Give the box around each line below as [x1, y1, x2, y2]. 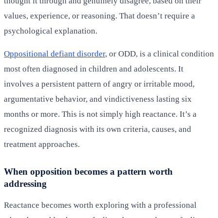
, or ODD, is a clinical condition [105, 49, 214, 59]
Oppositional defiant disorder [4, 49, 105, 59]
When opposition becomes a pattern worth [4, 166, 173, 177]
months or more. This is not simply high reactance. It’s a [4, 109, 197, 119]
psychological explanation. [4, 26, 97, 36]
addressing [4, 179, 47, 189]
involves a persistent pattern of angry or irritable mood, [4, 79, 195, 89]
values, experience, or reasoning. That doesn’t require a [4, 11, 195, 21]
